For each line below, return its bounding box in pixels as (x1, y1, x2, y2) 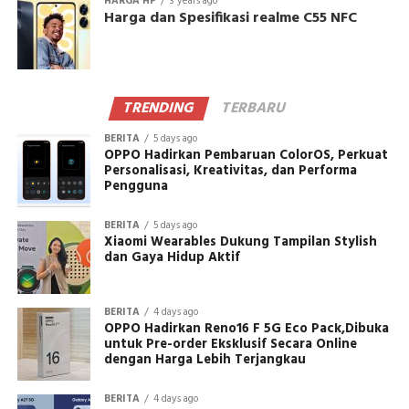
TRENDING (120, 97, 198, 121)
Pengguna (103, 176, 168, 198)
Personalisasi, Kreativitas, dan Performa (103, 161, 357, 183)
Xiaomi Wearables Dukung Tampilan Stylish (103, 232, 377, 254)
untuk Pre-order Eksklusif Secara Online (103, 334, 357, 356)
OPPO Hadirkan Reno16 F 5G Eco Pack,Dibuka (103, 319, 389, 341)
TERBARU (218, 97, 289, 121)
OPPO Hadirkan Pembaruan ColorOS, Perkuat (103, 145, 388, 167)
